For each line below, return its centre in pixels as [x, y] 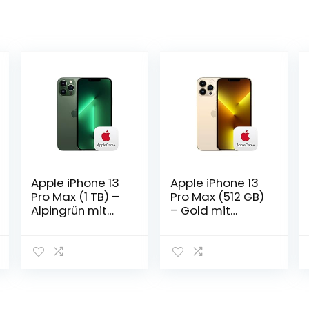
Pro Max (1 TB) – [75, 197]
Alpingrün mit [69, 210]
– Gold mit [201, 210]
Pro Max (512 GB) [218, 197]
